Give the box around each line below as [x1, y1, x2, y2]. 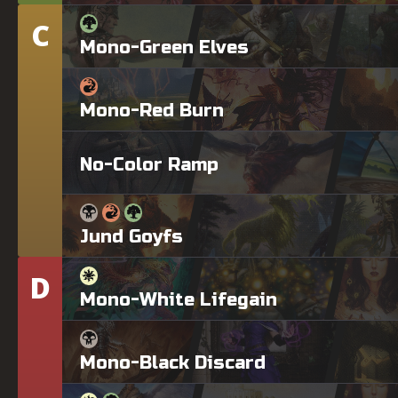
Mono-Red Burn [80, 99, 224, 122]
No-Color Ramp [80, 153, 219, 176]
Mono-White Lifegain [80, 288, 277, 311]
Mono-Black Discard [80, 351, 266, 374]
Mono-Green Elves [80, 36, 249, 59]
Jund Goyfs [80, 225, 183, 248]
